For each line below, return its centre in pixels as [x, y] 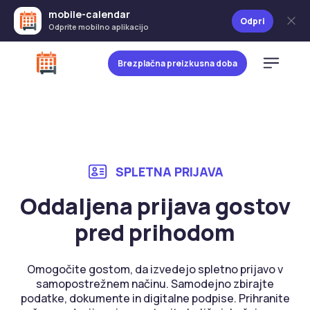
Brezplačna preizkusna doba [177, 63]
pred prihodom [155, 233]
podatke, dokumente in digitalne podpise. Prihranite [155, 299]
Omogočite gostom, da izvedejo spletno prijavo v [155, 270]
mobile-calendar [89, 14]
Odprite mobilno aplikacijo [99, 26]
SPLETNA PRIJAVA [169, 172]
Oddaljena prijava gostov [155, 207]
